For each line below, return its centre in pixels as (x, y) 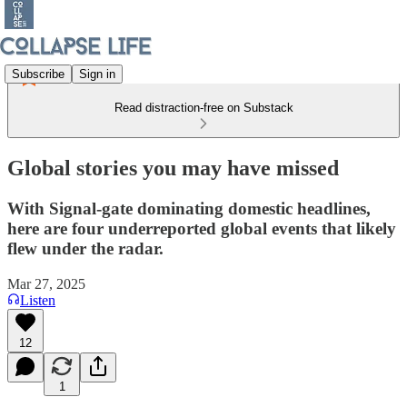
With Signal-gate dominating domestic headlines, (189, 208)
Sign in (97, 74)
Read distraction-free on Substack (203, 108)
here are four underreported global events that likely (202, 228)
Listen (38, 300)
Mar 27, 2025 (46, 283)
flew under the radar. (85, 248)
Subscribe (38, 74)
